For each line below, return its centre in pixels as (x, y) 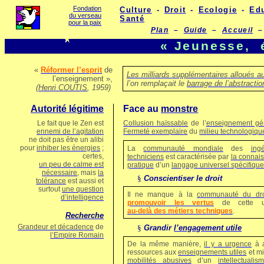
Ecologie (218, 10)
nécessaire (60, 173)
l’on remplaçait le (156, 83)
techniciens (145, 156)
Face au (142, 109)
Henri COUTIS (63, 88)
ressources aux (153, 253)
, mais (88, 173)
